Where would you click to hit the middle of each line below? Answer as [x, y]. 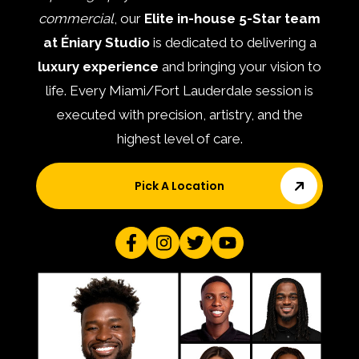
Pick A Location [179, 186]
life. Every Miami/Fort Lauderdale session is [179, 91]
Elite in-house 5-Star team [232, 19]
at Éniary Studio [96, 43]
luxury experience [98, 67]
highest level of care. [179, 139]
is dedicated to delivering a [233, 43]
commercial [76, 19]
